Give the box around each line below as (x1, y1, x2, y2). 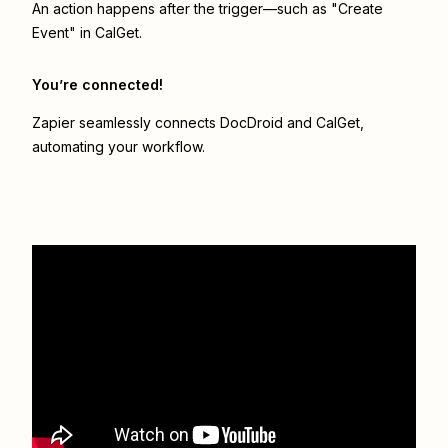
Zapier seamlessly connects (32, 114, 220, 132)
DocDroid (220, 114, 283, 132)
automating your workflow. (32, 138, 205, 156)
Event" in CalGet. (32, 24, 142, 42)
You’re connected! (32, 76, 163, 94)
